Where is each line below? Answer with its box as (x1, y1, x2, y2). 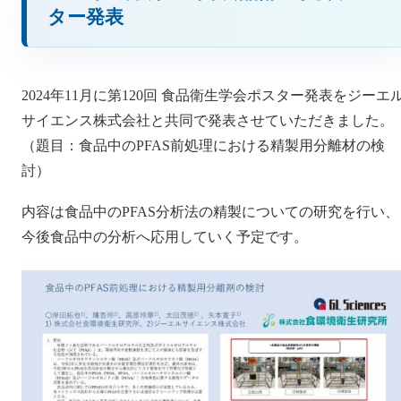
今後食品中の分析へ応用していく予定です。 (21, 229, 308, 245)
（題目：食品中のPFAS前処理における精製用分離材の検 (21, 137, 385, 153)
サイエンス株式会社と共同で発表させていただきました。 (21, 112, 394, 128)
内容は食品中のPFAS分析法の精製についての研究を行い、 (21, 204, 399, 220)
